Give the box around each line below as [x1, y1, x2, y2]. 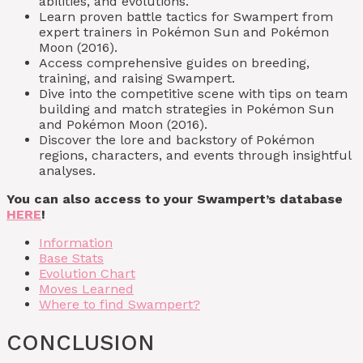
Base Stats [39, 250, 104, 266]
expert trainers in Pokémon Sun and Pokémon [39, 23, 329, 40]
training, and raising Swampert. [39, 70, 235, 86]
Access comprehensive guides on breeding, [39, 54, 310, 70]
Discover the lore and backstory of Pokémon [39, 131, 314, 147]
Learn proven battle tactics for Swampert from [39, 8, 333, 24]
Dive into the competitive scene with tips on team [39, 85, 348, 101]
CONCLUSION [6, 330, 155, 357]
